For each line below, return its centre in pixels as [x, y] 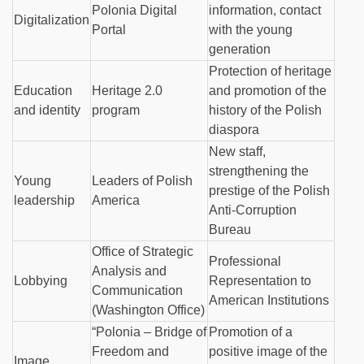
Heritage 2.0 [128, 91]
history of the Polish [266, 110]
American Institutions [269, 301]
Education [43, 91]
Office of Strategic [143, 252]
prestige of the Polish [270, 191]
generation [240, 50]
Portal [109, 30]
